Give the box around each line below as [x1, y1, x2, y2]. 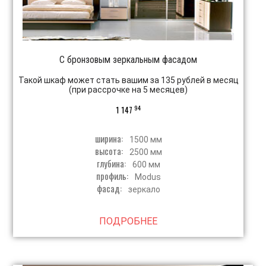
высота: [94, 144, 125, 157]
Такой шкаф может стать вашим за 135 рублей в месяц [18, 75, 239, 85]
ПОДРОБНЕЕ [99, 215, 158, 227]
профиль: [96, 169, 130, 182]
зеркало [128, 184, 160, 194]
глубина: [96, 156, 128, 170]
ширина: [94, 131, 125, 145]
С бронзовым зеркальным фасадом [59, 53, 198, 65]
